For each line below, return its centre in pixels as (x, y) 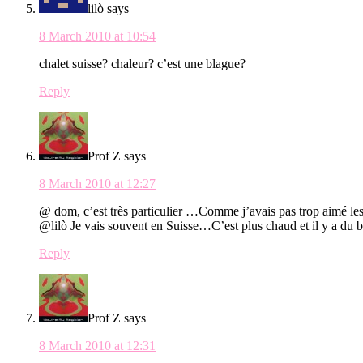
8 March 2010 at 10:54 (97, 36)
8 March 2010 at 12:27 (97, 184)
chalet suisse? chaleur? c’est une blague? (142, 64)
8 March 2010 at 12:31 (97, 346)
